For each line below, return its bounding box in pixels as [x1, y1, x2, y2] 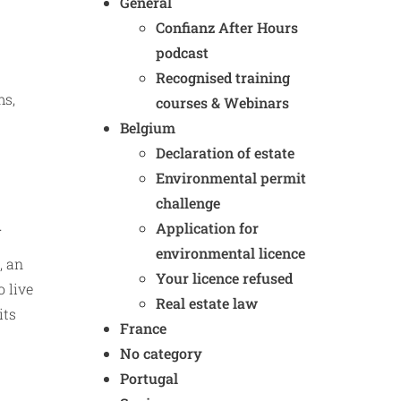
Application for [156, 218, 259, 237]
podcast [156, 43, 209, 62]
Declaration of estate [156, 143, 294, 162]
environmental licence [156, 243, 305, 262]
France [120, 319, 166, 337]
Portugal [120, 369, 178, 388]
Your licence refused [156, 269, 293, 287]
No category [120, 344, 202, 363]
